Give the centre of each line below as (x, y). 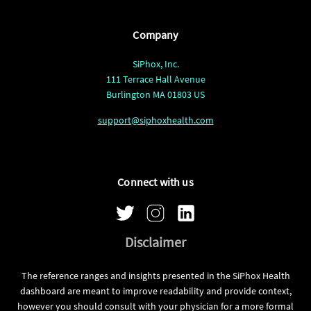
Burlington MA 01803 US (155, 94)
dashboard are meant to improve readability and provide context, (155, 291)
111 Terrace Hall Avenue (155, 79)
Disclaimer (155, 242)
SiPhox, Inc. (155, 64)
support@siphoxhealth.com (155, 120)
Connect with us (155, 182)
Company (155, 34)
